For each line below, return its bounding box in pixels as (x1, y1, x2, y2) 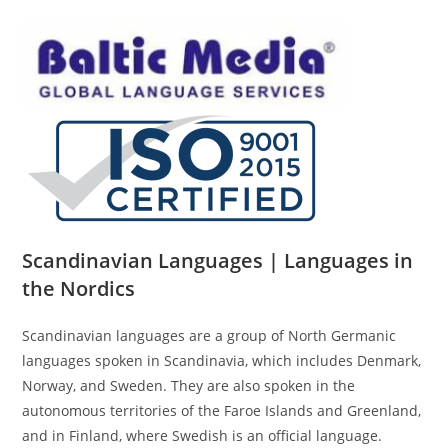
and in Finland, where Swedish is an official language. (22, 426, 383, 446)
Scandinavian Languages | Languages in (22, 247, 414, 275)
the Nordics (22, 275, 136, 303)
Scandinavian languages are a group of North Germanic (22, 326, 397, 346)
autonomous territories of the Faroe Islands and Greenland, (22, 401, 422, 421)
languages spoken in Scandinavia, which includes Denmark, (22, 351, 422, 371)
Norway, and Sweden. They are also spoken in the (22, 376, 356, 396)
